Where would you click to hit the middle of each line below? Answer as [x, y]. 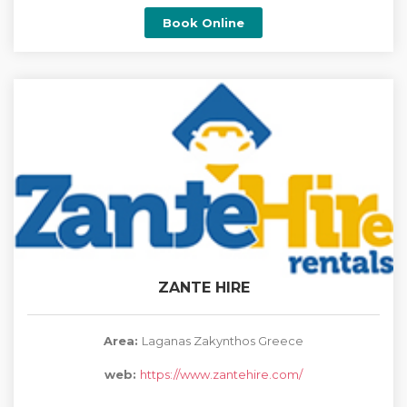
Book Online [203, 22]
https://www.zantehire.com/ [221, 374]
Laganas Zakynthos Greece [223, 340]
